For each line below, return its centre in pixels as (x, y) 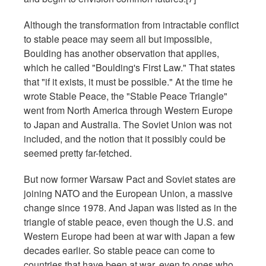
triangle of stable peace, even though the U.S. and (129, 221)
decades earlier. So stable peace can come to (119, 250)
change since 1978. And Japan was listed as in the (130, 207)
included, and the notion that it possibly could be (125, 138)
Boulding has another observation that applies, (121, 53)
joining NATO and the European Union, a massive (128, 193)
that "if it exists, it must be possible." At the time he (128, 81)
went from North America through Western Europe (128, 110)
